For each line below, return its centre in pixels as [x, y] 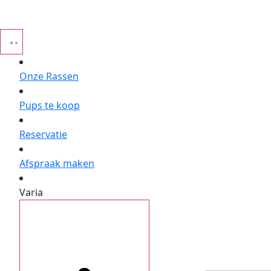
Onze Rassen [49, 76]
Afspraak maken [57, 163]
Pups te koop [50, 105]
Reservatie [43, 134]
